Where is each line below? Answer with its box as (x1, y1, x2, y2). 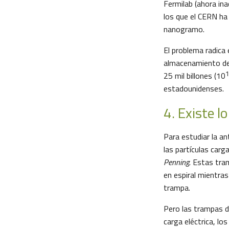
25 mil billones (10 (164, 70, 225, 82)
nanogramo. (164, 23, 204, 35)
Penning (164, 156, 189, 168)
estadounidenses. (164, 82, 224, 95)
